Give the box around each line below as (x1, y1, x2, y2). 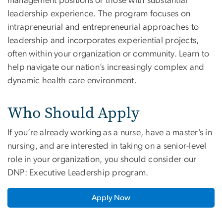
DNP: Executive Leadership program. (7, 168, 149, 177)
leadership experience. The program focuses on (7, 9, 191, 18)
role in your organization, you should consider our (7, 155, 197, 164)
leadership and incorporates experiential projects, (7, 36, 199, 45)
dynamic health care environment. (7, 76, 137, 85)
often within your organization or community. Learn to (7, 49, 210, 58)
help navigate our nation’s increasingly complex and (7, 62, 205, 72)
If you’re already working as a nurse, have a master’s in (7, 128, 212, 137)
